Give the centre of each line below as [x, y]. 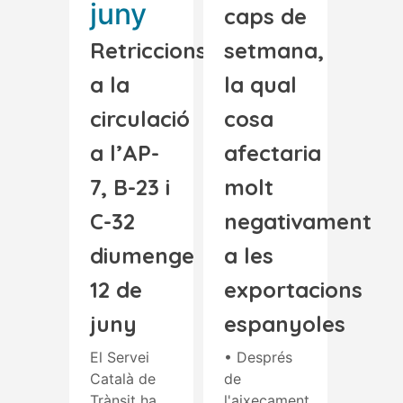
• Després [258, 357]
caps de [265, 16]
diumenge [142, 255]
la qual [260, 85]
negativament [298, 221]
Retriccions [148, 50]
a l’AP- [125, 153]
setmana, [274, 50]
